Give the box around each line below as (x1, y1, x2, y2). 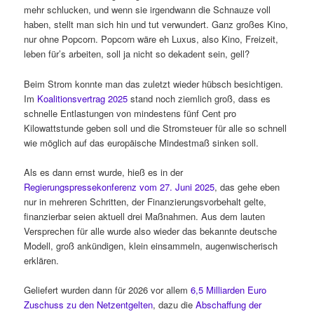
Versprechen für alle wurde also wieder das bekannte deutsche (24, 224, 278, 238)
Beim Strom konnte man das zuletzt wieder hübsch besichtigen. (24, 76, 284, 90)
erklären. (24, 253, 60, 267)
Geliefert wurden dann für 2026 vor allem (24, 282, 191, 296)
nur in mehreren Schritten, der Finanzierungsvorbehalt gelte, (24, 194, 267, 208)
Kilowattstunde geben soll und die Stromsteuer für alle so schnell (24, 121, 287, 135)
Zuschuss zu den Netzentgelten (24, 297, 153, 311)
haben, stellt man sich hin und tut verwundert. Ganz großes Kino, (24, 18, 289, 32)
